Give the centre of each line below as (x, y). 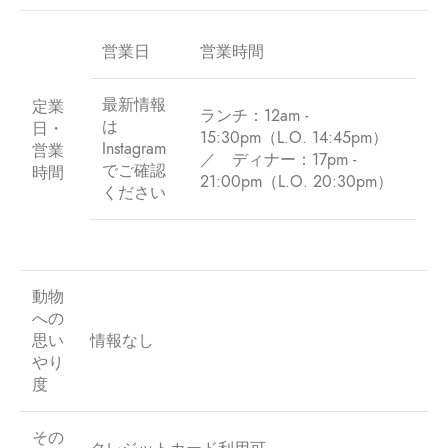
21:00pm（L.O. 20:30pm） (296, 181)
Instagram (134, 148)
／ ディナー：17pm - (278, 159)
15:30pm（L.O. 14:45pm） (294, 137)
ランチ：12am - (254, 115)
